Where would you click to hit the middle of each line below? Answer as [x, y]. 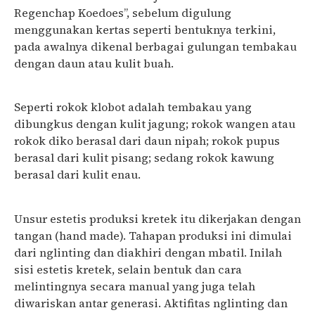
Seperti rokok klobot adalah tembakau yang [133, 107]
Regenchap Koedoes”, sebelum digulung [123, 12]
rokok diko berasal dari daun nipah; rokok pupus [147, 141]
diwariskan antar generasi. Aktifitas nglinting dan [151, 303]
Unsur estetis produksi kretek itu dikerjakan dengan [157, 218]
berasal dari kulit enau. [77, 175]
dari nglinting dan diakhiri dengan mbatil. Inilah [148, 252]
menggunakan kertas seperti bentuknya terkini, [145, 29]
